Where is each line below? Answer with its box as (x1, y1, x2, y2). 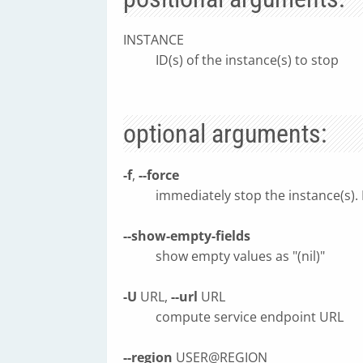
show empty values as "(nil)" (156, 247, 325, 265)
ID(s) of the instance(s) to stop (156, 51, 339, 69)
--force (139, 166, 179, 184)
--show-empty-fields (123, 227, 250, 245)
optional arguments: (123, 118, 327, 149)
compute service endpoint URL (156, 308, 344, 326)
